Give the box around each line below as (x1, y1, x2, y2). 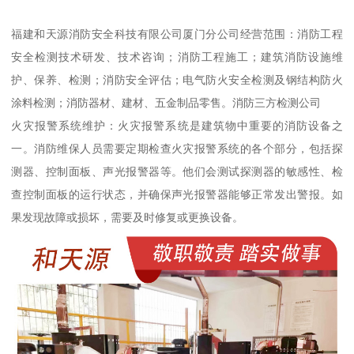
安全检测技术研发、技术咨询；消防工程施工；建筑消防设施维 (11, 51, 343, 64)
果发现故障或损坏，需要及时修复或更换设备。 (11, 211, 244, 224)
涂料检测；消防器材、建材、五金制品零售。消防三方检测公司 (11, 96, 322, 110)
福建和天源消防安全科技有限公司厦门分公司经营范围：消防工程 (11, 28, 343, 41)
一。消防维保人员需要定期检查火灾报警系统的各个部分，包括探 (11, 142, 343, 156)
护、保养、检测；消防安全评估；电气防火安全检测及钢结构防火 (11, 73, 343, 87)
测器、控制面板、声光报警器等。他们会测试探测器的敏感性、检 (11, 165, 343, 179)
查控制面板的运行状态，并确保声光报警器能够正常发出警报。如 (11, 188, 343, 201)
